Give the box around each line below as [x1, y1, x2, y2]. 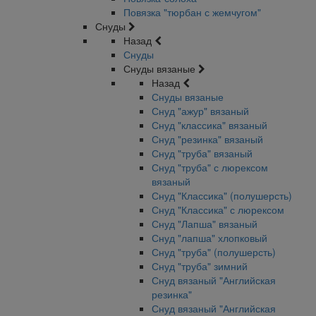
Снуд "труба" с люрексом [152, 160, 268, 174]
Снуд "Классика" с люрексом [152, 202, 284, 217]
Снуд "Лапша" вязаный [152, 217, 257, 231]
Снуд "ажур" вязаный [152, 104, 249, 118]
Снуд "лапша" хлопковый [152, 231, 267, 245]
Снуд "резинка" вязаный [152, 132, 263, 146]
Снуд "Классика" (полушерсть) [152, 188, 292, 202]
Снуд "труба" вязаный [152, 146, 253, 160]
